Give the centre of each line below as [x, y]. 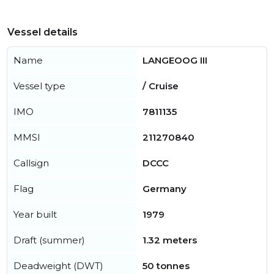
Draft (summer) [49, 240]
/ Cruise [161, 86]
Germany [165, 189]
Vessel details [43, 32]
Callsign [31, 163]
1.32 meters [170, 240]
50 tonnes [166, 266]
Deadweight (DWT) [58, 266]
